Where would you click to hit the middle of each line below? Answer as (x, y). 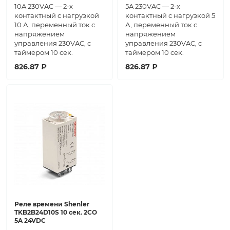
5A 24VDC (30, 221)
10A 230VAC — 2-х (44, 6)
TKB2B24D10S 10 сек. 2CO (56, 213)
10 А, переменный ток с (55, 25)
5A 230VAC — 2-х (153, 6)
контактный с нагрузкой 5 (170, 16)
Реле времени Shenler (52, 204)
